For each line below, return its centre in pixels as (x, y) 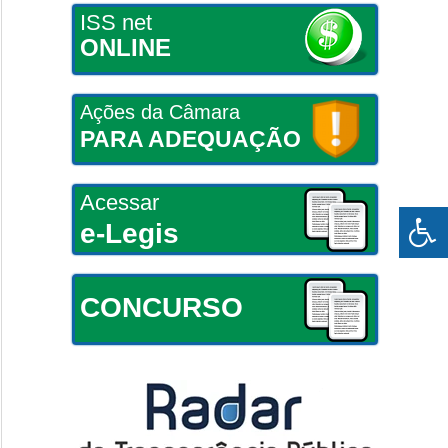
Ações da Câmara (159, 111)
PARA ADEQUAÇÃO (190, 138)
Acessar (119, 202)
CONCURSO (161, 307)
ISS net (115, 22)
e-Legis (129, 233)
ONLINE (125, 47)
